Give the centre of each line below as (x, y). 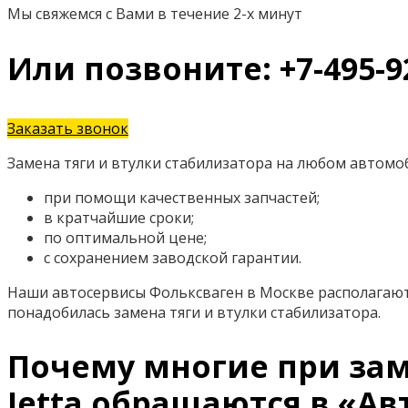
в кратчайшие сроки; (119, 217)
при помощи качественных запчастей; (182, 197)
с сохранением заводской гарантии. (173, 257)
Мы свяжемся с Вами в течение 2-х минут (155, 14)
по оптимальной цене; (125, 237)
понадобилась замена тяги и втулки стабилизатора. (194, 312)
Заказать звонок (68, 128)
